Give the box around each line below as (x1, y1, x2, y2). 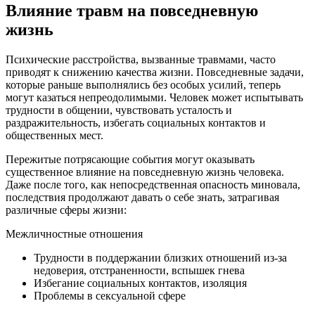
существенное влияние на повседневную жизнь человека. (6, 165, 284, 178)
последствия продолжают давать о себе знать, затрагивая (6, 191, 279, 203)
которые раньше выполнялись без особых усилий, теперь (6, 78, 281, 91)
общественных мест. (6, 129, 103, 141)
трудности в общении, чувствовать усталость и (6, 103, 232, 116)
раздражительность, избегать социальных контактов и (6, 116, 266, 129)
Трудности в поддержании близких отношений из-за (34, 251, 287, 264)
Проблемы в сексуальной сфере (34, 289, 186, 302)
